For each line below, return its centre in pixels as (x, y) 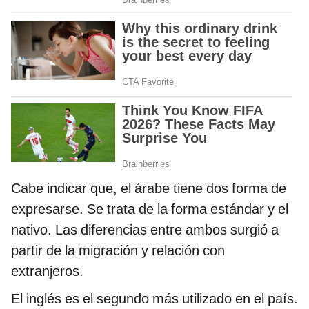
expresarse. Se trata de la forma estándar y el (150, 209)
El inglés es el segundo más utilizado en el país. (154, 298)
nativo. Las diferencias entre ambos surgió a (145, 229)
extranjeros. (47, 271)
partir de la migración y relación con (118, 250)
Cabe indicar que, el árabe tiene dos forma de (149, 188)
